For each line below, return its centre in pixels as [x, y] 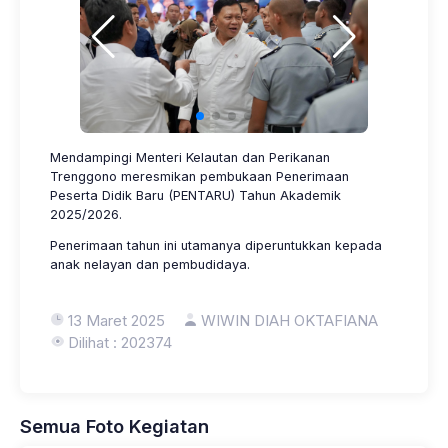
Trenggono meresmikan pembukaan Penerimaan [199, 176]
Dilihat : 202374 [120, 342]
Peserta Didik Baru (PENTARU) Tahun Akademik [195, 195]
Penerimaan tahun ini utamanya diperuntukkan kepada [216, 245]
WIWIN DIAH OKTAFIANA [289, 320]
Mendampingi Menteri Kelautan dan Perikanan [190, 157]
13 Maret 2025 [116, 320]
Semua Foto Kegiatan [114, 425]
